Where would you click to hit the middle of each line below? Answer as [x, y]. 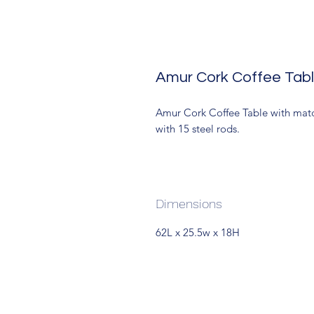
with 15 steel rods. [198, 128]
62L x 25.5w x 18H [198, 232]
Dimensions [189, 203]
